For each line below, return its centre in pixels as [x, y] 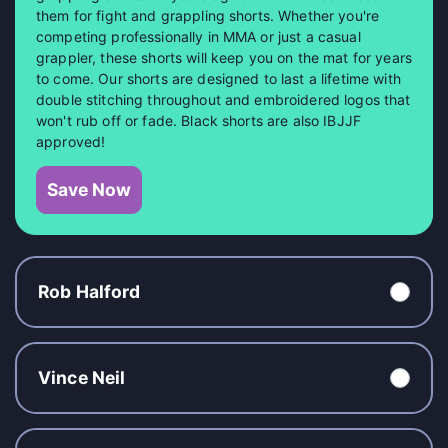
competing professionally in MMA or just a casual [198, 36]
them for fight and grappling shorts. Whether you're [208, 15]
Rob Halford [89, 291]
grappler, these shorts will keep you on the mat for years [224, 57]
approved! [71, 141]
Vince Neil [82, 377]
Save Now [89, 189]
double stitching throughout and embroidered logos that [223, 99]
